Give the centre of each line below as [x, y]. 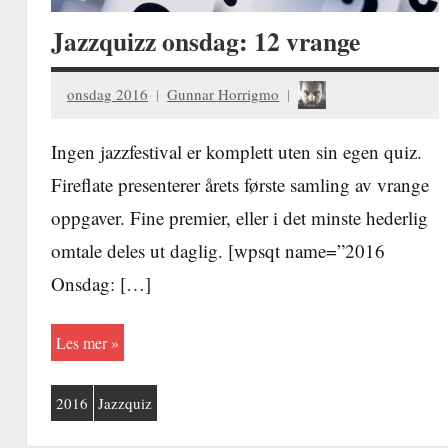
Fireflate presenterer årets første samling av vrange [240, 184]
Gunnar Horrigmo [223, 94]
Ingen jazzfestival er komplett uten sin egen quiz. [236, 151]
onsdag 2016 [107, 94]
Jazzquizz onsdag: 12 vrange [205, 40]
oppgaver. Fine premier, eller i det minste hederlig [239, 217]
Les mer [81, 342]
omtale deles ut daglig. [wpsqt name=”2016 [218, 250]
